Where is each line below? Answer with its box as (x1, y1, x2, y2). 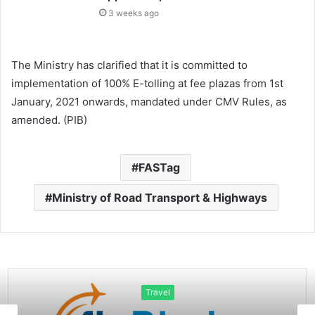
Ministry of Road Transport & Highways (51, 191, 267, 205)
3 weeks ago (108, 8, 160, 19)
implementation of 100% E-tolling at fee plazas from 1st (11, 77, 283, 91)
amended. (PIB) (11, 113, 87, 127)
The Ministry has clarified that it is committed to (11, 58, 247, 72)
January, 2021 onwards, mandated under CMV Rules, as (11, 95, 287, 109)
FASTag (139, 160, 180, 175)
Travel (145, 286, 170, 297)
